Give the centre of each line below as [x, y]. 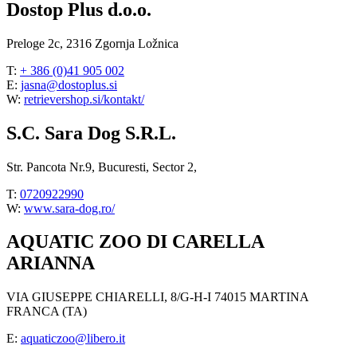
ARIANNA [51, 263]
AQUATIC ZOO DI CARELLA [135, 242]
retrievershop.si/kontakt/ [84, 99]
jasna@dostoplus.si [69, 84]
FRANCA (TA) [47, 312]
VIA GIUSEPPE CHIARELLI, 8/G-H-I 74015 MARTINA [157, 297]
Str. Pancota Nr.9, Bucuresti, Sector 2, [102, 167]
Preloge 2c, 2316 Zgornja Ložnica [92, 43]
